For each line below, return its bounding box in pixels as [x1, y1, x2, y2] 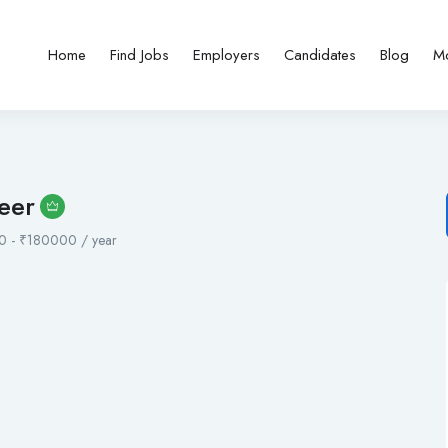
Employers [193, 44, 261, 67]
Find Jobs [110, 44, 170, 67]
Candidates [284, 44, 357, 67]
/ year [77, 230, 117, 251]
